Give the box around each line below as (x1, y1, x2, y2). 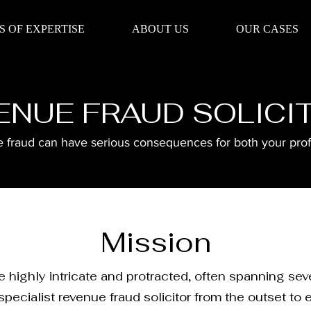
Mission (100, 224, 211, 260)
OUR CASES (236, 23, 299, 35)
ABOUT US (132, 23, 189, 35)
